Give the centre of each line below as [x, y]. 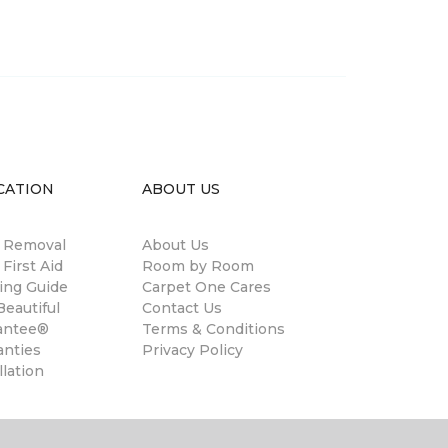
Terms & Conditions [213, 329]
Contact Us [182, 308]
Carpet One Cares [206, 287]
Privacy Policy [192, 350]
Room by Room [198, 266]
